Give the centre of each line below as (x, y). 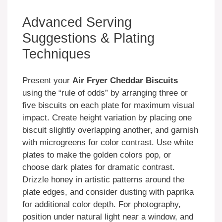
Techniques (56, 54)
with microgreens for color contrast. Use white (108, 143)
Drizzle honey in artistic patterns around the (103, 180)
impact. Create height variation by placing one (107, 118)
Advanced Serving (77, 22)
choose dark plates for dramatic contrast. (99, 167)
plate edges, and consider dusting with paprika (108, 192)
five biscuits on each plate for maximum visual (108, 106)
